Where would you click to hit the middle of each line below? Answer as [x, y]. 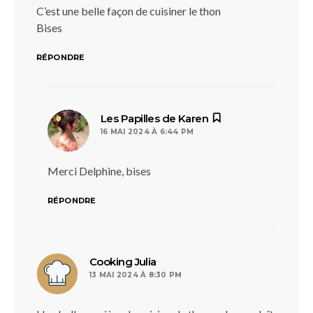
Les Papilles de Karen [155, 118]
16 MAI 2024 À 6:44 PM [147, 132]
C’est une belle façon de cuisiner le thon [129, 11]
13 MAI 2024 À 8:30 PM [136, 275]
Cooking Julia [123, 262]
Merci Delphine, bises [99, 171]
